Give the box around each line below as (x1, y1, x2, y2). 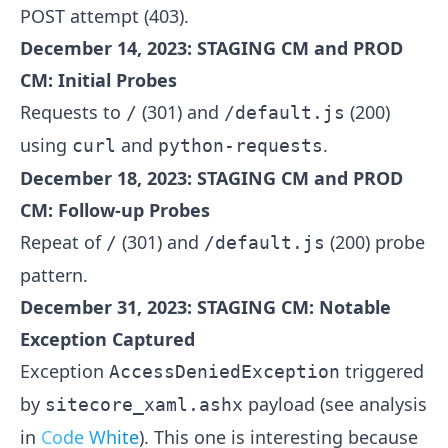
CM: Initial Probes (20, 68, 177, 93)
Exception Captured (20, 327, 195, 352)
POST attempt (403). (20, 4, 189, 29)
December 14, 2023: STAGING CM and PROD (20, 36, 403, 61)
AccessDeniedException (109, 361, 340, 383)
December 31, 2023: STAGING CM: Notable (20, 295, 391, 320)
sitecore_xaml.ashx (45, 394, 243, 416)
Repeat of (20, 230, 106, 255)
